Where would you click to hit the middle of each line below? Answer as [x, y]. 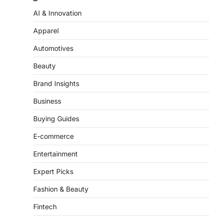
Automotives [53, 48]
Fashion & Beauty [61, 189]
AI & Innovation [57, 13]
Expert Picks [53, 171]
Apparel [46, 30]
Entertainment [55, 153]
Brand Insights [56, 83]
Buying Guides [56, 118]
